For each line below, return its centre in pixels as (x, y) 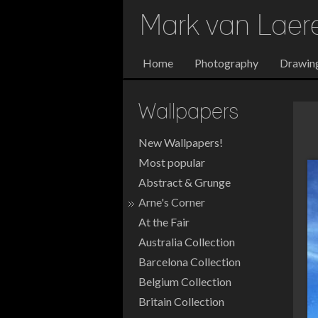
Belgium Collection (185, 281)
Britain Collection (181, 301)
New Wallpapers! (181, 142)
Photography (226, 63)
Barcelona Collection (190, 262)
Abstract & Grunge (185, 182)
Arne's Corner (172, 202)
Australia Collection (187, 242)
